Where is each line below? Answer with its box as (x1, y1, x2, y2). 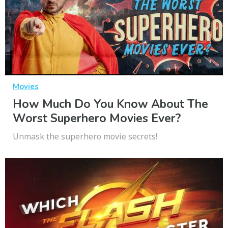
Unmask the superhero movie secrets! (13, 131, 157, 142)
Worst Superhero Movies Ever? (13, 110, 181, 127)
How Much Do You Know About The (13, 96, 208, 112)
